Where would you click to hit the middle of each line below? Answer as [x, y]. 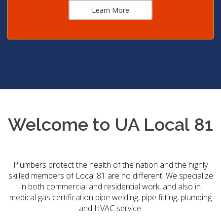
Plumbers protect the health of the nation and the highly [110, 165]
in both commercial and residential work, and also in [110, 186]
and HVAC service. [110, 208]
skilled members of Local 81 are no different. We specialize [110, 175]
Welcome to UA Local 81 [110, 124]
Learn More [110, 10]
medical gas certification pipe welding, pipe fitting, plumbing [110, 197]
